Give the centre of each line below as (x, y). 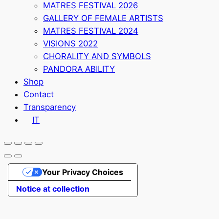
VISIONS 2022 (70, 43)
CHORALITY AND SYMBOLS (97, 56)
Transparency (50, 107)
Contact (39, 94)
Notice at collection (53, 189)
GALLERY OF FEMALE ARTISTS (103, 18)
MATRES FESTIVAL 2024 (91, 31)
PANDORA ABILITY (79, 69)
